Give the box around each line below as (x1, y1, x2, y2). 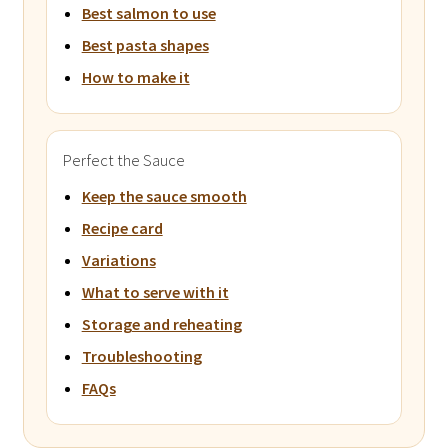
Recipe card (81, 217, 163, 238)
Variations (81, 249, 156, 270)
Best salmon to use (81, 2, 216, 23)
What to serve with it (81, 281, 229, 302)
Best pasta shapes (81, 34, 209, 55)
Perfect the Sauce (62, 148, 185, 171)
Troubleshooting (81, 345, 202, 366)
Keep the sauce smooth (81, 185, 247, 206)
